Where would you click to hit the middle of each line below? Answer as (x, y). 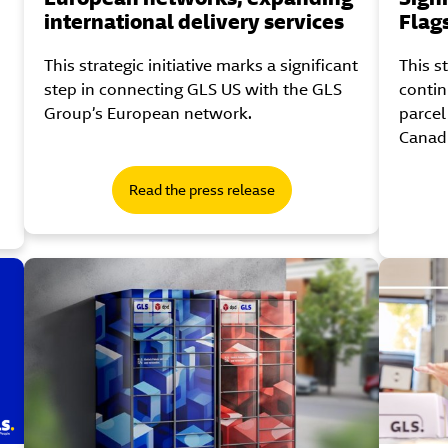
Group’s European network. (148, 114)
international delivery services (194, 22)
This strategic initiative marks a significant (201, 66)
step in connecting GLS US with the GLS (193, 90)
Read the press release (201, 190)
